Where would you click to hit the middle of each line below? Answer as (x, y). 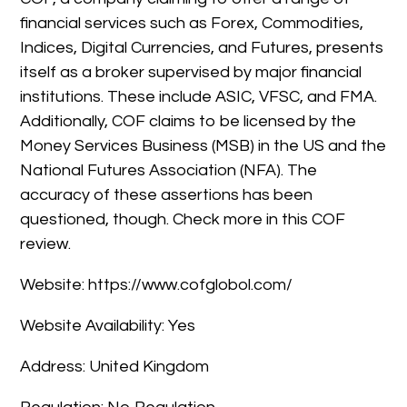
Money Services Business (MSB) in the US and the (203, 145)
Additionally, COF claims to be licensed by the (189, 121)
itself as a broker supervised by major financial (191, 72)
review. (46, 243)
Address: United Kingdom (115, 366)
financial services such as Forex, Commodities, (192, 23)
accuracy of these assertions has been (167, 194)
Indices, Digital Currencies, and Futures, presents (202, 47)
